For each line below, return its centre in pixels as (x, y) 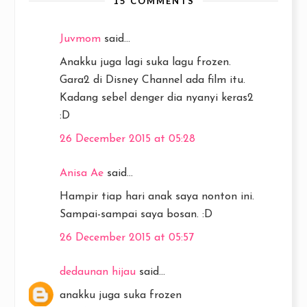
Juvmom (80, 39)
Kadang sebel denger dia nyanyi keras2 (157, 98)
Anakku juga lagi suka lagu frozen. (145, 62)
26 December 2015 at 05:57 (127, 238)
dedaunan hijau (98, 272)
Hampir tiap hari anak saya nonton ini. (157, 197)
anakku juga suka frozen (121, 295)
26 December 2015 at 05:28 (127, 139)
